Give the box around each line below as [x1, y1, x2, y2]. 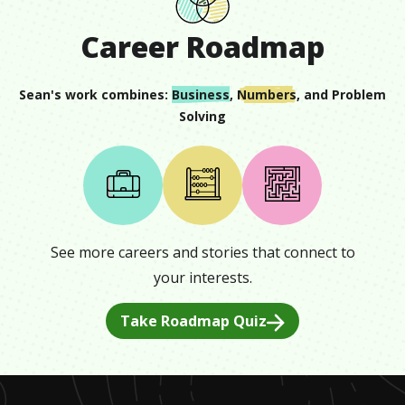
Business [172, 86, 230, 103]
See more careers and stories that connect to [50, 241, 355, 262]
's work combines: [51, 86, 168, 103]
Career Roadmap [80, 27, 325, 66]
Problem [332, 86, 386, 103]
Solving [179, 108, 226, 125]
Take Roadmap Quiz [120, 310, 267, 331]
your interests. [153, 267, 252, 287]
